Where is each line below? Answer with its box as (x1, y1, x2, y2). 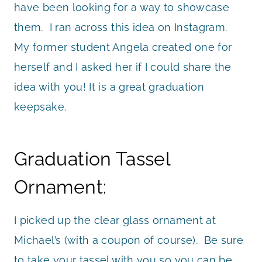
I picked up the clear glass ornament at (14, 213, 216, 226)
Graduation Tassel (14, 147, 171, 170)
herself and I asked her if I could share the (14, 60, 232, 73)
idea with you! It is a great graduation (14, 80, 205, 93)
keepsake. (14, 100, 67, 113)
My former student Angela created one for (14, 40, 232, 53)
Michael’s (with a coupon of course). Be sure (14, 233, 244, 246)
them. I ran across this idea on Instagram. (14, 20, 230, 33)
